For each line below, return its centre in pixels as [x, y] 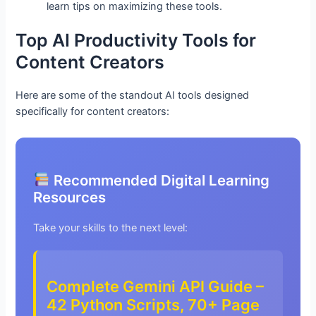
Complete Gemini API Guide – [156, 287]
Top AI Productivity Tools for [136, 41]
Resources [70, 197]
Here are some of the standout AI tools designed [133, 96]
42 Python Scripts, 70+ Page [153, 305]
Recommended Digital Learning [159, 180]
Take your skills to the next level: [111, 227]
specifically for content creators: [93, 112]
